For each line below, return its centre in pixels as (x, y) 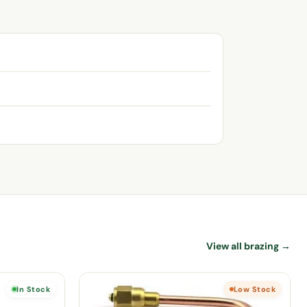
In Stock (33, 289)
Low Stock (255, 289)
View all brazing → (248, 246)
